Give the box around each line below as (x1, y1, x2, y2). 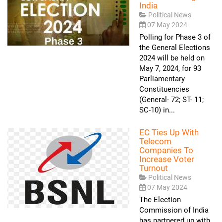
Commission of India (139, 206, 209, 215)
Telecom (139, 136, 171, 146)
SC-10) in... (139, 106, 175, 114)
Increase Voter (139, 154, 194, 164)
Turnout (139, 163, 168, 173)
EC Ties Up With (139, 127, 199, 137)
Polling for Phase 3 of (139, 33, 211, 42)
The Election (139, 195, 181, 204)
